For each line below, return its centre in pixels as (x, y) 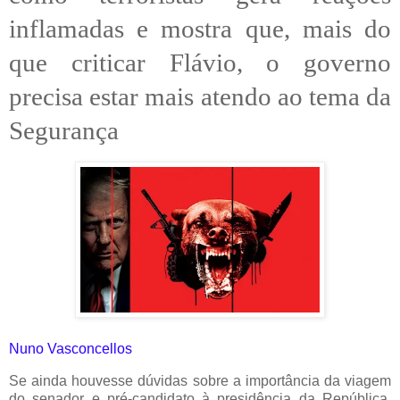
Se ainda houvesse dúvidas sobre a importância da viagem (200, 380)
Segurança (64, 130)
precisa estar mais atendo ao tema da (200, 96)
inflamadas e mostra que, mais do (200, 28)
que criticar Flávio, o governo (200, 62)
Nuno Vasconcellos (71, 348)
